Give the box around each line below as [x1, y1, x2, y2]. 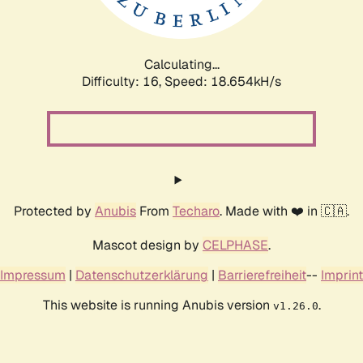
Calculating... [143, 55, 220, 73]
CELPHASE [203, 236, 268, 254]
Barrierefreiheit [218, 266, 306, 284]
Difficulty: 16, [82, 72, 164, 90]
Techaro [173, 202, 220, 220]
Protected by [14, 202, 95, 220]
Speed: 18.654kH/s [164, 72, 281, 90]
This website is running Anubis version [42, 296, 273, 314]
